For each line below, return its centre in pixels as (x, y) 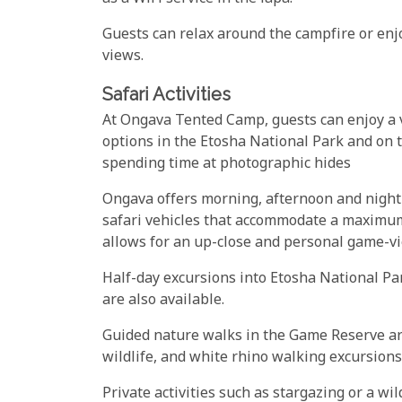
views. (123, 57)
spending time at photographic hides (227, 164)
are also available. (163, 301)
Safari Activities (166, 94)
